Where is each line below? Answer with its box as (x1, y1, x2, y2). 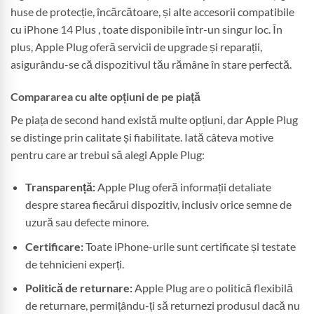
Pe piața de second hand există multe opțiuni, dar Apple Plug (11, 113, 298, 127)
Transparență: (25, 179, 95, 193)
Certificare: (25, 239, 83, 253)
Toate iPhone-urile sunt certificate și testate (83, 239, 296, 253)
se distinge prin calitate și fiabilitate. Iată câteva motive (11, 130, 273, 144)
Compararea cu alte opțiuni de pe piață (11, 90, 200, 104)
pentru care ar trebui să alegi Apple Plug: (11, 148, 205, 162)
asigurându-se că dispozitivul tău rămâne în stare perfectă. (11, 57, 292, 71)
